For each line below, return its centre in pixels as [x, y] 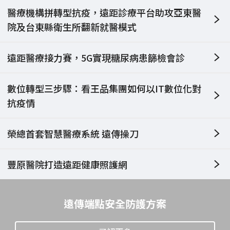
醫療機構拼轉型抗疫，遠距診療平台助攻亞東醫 [104, 13]
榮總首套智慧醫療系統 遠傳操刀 [73, 134]
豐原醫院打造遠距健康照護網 [67, 165]
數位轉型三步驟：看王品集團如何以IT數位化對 [104, 89]
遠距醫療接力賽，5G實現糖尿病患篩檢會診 [96, 58]
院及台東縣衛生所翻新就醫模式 [72, 27]
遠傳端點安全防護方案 [115, 204]
